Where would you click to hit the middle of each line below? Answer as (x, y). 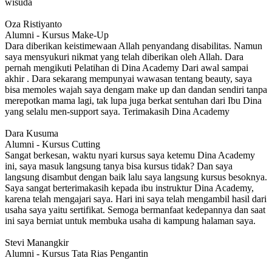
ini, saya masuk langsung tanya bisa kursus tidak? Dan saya (119, 166)
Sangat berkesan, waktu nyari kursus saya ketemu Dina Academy (130, 155)
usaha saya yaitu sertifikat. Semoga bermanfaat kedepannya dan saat (135, 210)
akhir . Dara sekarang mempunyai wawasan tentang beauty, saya (128, 79)
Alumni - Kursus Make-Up (57, 35)
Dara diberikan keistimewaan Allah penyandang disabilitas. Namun (134, 46)
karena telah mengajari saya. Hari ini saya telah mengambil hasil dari (136, 199)
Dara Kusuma (32, 134)
